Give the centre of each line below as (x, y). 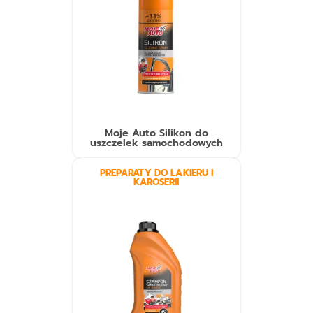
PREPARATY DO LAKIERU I (156, 173)
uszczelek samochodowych (156, 143)
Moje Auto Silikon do (156, 133)
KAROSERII (156, 182)
